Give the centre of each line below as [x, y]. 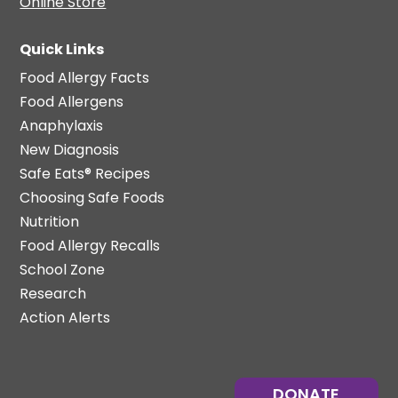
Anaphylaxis [62, 125]
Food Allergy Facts [85, 77]
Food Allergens [72, 101]
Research [53, 293]
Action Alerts [65, 317]
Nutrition [50, 221]
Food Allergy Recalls [90, 245]
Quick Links [62, 49]
